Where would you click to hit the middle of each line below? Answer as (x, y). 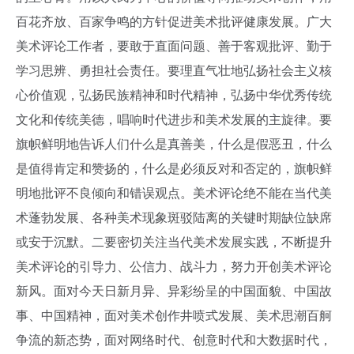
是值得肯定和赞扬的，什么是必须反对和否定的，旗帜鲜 (174, 169)
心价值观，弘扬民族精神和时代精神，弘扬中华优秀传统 (174, 95)
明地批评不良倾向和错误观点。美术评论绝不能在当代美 (174, 193)
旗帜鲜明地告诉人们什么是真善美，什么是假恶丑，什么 (174, 144)
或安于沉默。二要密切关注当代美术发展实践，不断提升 (174, 242)
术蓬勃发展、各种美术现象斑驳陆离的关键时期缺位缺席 (174, 218)
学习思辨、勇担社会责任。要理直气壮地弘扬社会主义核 (174, 71)
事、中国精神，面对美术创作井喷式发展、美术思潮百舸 (174, 316)
